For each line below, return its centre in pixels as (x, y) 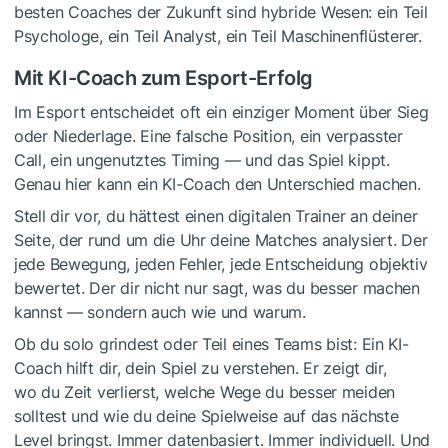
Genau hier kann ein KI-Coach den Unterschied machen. (217, 183)
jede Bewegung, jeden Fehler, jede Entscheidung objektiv (221, 263)
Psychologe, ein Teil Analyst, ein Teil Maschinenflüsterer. (218, 35)
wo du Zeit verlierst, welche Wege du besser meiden (205, 391)
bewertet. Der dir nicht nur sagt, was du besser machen (217, 287)
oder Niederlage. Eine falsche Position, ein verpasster (208, 135)
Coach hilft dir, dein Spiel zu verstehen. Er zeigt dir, (200, 367)
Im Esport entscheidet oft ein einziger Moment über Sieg (221, 111)
